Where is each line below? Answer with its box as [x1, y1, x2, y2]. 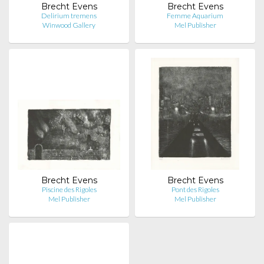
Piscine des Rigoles [41, 185, 97, 194]
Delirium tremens [41, 11, 97, 21]
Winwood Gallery [42, 21, 95, 30]
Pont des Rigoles [171, 185, 219, 194]
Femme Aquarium [167, 11, 223, 21]
